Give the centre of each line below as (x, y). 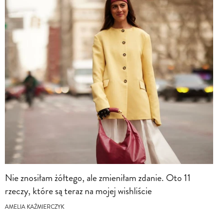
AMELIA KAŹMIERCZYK (35, 207)
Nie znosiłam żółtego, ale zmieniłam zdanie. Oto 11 (98, 178)
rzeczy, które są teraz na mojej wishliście (78, 191)
